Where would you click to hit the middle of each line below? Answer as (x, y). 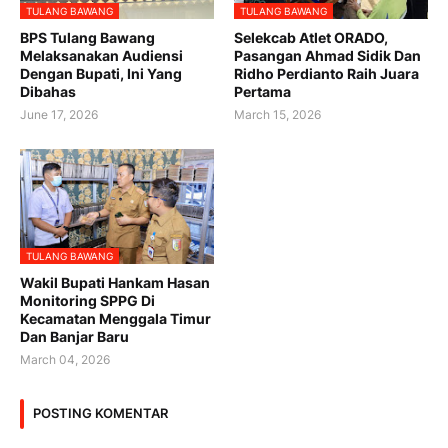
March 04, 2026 (65, 359)
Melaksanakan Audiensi (101, 55)
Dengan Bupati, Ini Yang (101, 73)
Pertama (262, 91)
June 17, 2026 (59, 114)
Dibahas (48, 91)
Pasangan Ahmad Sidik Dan (327, 55)
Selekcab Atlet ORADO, (311, 37)
